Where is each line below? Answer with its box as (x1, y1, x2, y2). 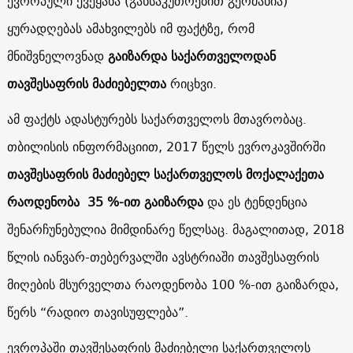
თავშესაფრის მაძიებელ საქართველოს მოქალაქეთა (6, 162, 324, 185)
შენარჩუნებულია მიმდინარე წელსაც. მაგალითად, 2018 (6, 217, 344, 240)
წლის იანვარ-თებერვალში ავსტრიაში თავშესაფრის (6, 245, 319, 268)
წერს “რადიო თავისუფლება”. (6, 300, 188, 323)
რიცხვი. (165, 72, 217, 95)
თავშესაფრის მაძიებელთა (6, 72, 166, 95)
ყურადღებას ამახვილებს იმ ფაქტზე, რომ (6, 17, 255, 39)
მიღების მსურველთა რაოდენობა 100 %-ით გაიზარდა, (6, 273, 339, 295)
